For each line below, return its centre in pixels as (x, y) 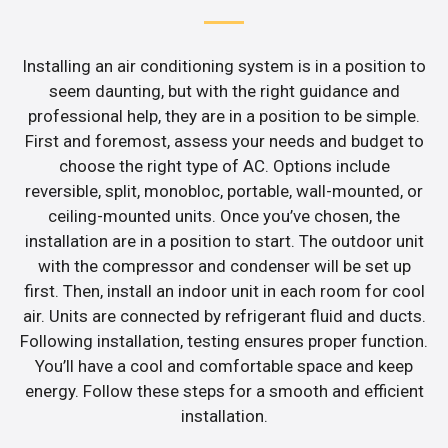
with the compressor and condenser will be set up (224, 266)
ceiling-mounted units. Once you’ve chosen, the (224, 216)
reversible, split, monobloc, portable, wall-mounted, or (224, 191)
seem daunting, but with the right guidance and (224, 91)
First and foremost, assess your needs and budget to (224, 141)
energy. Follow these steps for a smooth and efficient (224, 391)
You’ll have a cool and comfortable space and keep (224, 366)
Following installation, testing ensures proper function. (224, 341)
